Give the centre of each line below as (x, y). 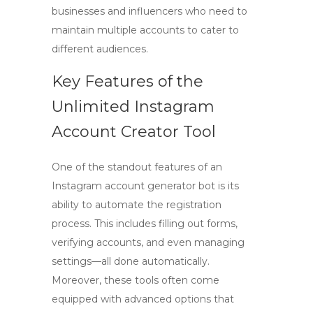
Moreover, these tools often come (136, 280)
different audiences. (100, 49)
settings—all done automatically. (131, 261)
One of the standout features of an (137, 167)
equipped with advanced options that (143, 299)
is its (227, 186)
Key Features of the (128, 81)
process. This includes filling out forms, (145, 224)
